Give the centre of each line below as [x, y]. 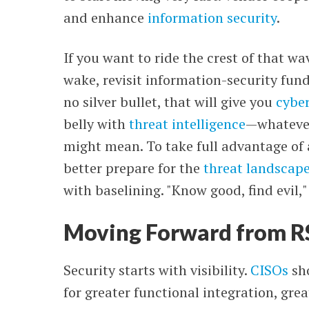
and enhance [106, 18]
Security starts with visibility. [157, 270]
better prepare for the [134, 168]
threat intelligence [188, 124]
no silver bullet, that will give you [170, 102]
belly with [97, 124]
